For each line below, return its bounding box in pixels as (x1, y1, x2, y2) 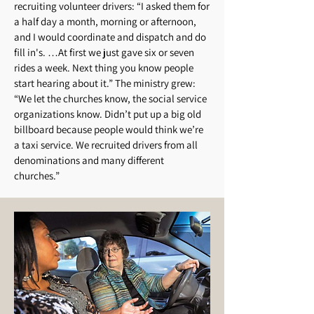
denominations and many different (14, 153, 164, 167)
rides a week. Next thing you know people (14, 61, 193, 74)
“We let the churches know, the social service (14, 92, 207, 105)
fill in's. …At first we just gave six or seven (14, 46, 194, 59)
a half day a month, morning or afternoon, (14, 15, 196, 28)
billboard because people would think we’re (14, 123, 203, 136)
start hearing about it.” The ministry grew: (14, 76, 196, 90)
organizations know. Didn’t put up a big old (14, 107, 201, 121)
